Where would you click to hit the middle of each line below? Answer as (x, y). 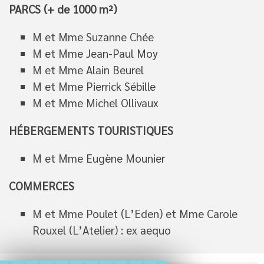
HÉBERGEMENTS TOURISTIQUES (91, 130)
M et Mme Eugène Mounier (99, 158)
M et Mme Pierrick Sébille (94, 86)
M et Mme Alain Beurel (88, 70)
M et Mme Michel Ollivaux (95, 103)
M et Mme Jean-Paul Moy (95, 53)
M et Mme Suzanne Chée (93, 37)
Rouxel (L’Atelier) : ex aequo (102, 230)
